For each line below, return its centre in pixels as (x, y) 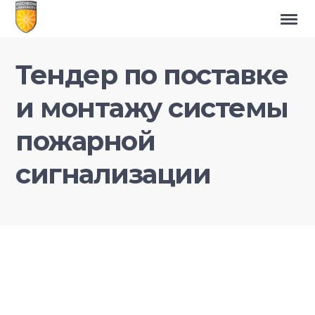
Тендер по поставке (152, 75)
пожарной (85, 141)
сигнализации (113, 174)
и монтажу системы (152, 108)
